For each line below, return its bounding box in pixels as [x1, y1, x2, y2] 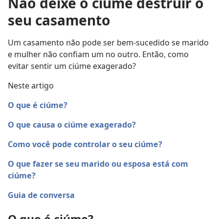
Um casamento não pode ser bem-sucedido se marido [8, 37, 209, 48]
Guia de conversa [8, 190, 75, 200]
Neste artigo [8, 80, 54, 91]
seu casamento [8, 11, 110, 29]
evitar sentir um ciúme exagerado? [8, 61, 136, 71]
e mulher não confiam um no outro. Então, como [8, 49, 189, 60]
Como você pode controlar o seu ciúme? [8, 139, 162, 150]
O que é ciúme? [8, 100, 67, 110]
